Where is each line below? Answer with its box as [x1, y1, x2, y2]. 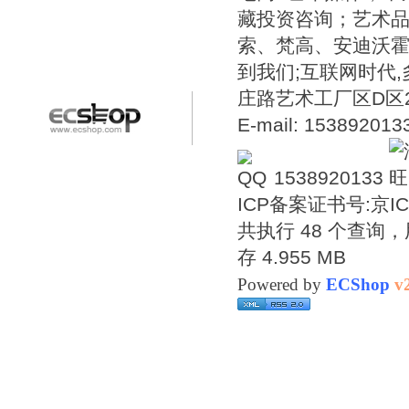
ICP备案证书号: [237, 194, 371, 215]
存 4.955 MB [237, 246, 346, 267]
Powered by [237, 275, 326, 294]
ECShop [326, 275, 390, 294]
